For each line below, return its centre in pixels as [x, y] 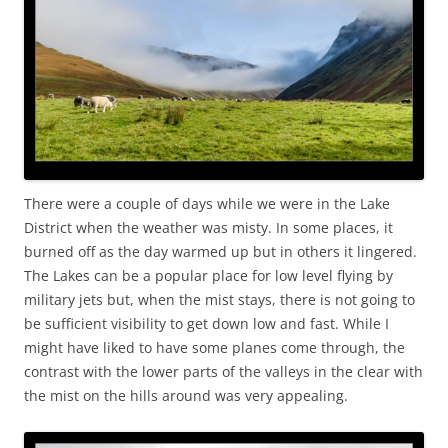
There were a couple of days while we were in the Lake [207, 204]
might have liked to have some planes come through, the [214, 348]
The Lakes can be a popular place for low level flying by [208, 276]
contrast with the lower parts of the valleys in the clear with [223, 372]
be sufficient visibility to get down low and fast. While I [206, 324]
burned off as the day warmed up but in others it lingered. [220, 252]
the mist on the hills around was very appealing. [186, 396]
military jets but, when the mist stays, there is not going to [219, 300]
